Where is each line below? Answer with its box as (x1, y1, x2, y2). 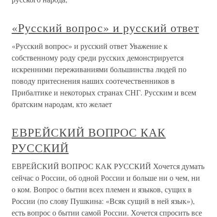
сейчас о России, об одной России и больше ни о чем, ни (12, 172, 200, 183)
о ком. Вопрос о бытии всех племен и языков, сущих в (12, 184, 192, 195)
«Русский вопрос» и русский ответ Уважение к (12, 41, 168, 51)
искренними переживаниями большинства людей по (12, 64, 186, 75)
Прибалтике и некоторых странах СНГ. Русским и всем (12, 87, 196, 98)
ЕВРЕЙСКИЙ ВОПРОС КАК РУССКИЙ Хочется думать (12, 161, 204, 171)
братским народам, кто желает (12, 99, 112, 109)
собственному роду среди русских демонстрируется (12, 52, 184, 63)
